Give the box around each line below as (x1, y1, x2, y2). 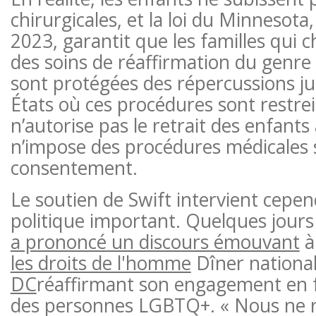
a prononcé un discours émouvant (10, 229, 300, 255)
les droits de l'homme (10, 250, 191, 276)
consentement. (10, 154, 138, 181)
